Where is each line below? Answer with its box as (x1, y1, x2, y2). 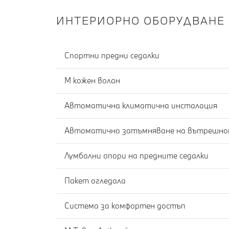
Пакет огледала (64, 175, 126, 186)
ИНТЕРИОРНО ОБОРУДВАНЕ (56, 13, 225, 28)
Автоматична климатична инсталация (64, 100, 217, 111)
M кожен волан (64, 75, 120, 86)
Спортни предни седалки (64, 50, 159, 61)
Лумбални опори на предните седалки (64, 150, 209, 161)
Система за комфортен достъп (64, 200, 186, 211)
